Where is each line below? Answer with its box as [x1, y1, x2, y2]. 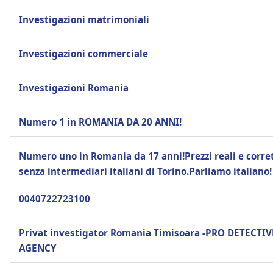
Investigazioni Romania [19, 81, 129, 94]
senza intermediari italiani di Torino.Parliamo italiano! [19, 165, 272, 177]
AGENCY [19, 241, 56, 254]
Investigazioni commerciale [19, 47, 148, 60]
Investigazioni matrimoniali [19, 13, 149, 26]
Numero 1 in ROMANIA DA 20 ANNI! [19, 115, 182, 128]
